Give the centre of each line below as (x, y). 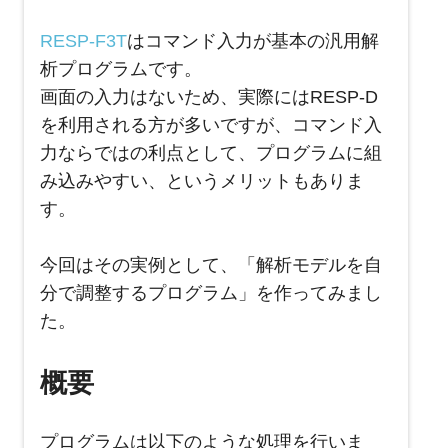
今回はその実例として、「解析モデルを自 (211, 265)
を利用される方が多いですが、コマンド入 (211, 125)
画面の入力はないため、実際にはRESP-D (209, 97)
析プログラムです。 (121, 69)
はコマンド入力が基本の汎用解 (253, 41)
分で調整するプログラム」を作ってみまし (211, 293)
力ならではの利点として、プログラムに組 (211, 153)
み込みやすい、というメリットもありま (202, 181)
